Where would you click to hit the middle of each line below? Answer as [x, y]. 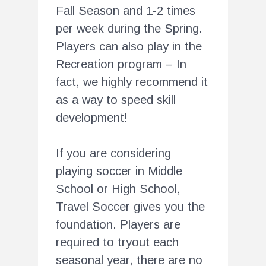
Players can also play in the [129, 46]
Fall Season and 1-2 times [126, 10]
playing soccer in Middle [119, 171]
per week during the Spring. [129, 28]
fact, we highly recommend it [132, 82]
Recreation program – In [121, 64]
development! [92, 117]
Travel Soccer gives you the [130, 206]
